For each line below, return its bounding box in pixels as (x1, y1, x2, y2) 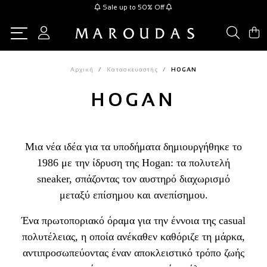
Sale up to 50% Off (103, 4, 164, 11)
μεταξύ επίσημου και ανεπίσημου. (59, 189, 208, 201)
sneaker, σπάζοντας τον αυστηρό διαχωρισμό (37, 173, 230, 185)
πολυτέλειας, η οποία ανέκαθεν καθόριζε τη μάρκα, (22, 231, 245, 243)
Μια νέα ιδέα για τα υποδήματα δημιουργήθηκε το (25, 141, 242, 153)
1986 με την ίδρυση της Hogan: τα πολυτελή (37, 157, 230, 169)
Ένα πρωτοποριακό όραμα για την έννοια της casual (21, 215, 246, 226)
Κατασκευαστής (107, 66, 158, 73)
